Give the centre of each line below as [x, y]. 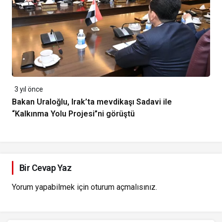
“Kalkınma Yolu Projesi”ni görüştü [73, 114]
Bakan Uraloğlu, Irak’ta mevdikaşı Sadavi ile [92, 102]
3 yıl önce [29, 89]
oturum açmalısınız [123, 187]
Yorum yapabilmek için [51, 187]
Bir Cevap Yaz [45, 168]
